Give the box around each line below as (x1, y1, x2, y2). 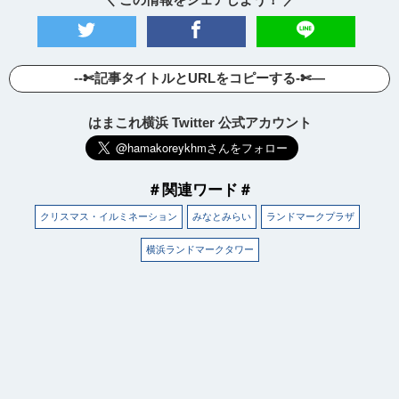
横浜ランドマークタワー (145, 243, 254, 255)
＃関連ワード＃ (146, 181, 253, 198)
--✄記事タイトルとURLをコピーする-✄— (74, 69, 325, 85)
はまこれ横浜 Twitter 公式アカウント (87, 114, 312, 130)
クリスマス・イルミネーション (40, 210, 177, 222)
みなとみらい (192, 210, 251, 222)
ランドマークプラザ (266, 210, 354, 222)
